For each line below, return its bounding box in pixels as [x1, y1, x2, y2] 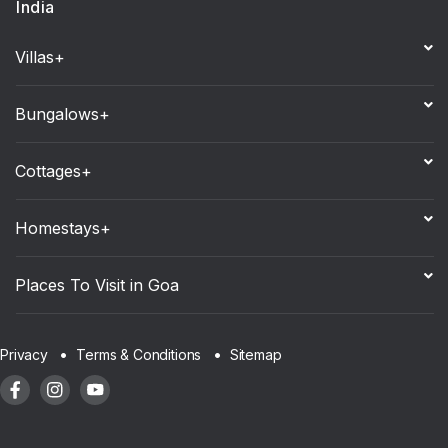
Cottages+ [15, 161, 92, 182]
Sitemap [229, 345, 282, 363]
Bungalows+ [15, 104, 110, 125]
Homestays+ [15, 218, 111, 239]
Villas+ [15, 47, 65, 68]
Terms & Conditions [76, 346, 202, 364]
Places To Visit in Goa [15, 275, 179, 296]
